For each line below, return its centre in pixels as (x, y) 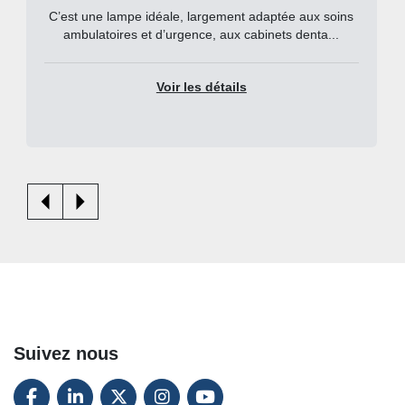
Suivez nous (66, 354)
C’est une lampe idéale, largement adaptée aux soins (202, 17)
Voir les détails (201, 88)
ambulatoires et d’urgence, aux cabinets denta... (202, 35)
